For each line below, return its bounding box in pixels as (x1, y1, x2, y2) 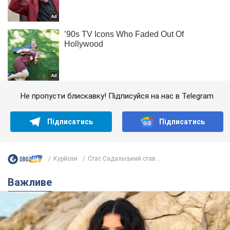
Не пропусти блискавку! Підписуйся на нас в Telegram (20, 91, 214, 101)
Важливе (14, 176, 52, 188)
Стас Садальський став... (88, 155, 160, 163)
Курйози (53, 155, 78, 163)
